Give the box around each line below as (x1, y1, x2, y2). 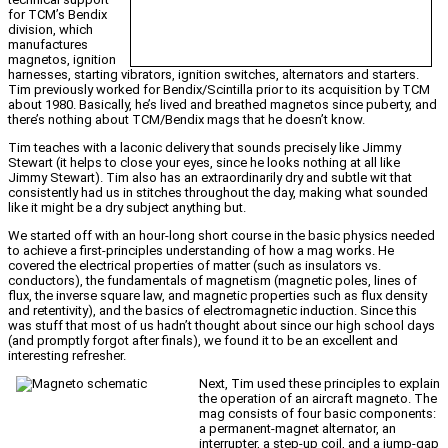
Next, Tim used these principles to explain (199, 376, 440, 392)
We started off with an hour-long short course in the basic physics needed (8, 228, 435, 244)
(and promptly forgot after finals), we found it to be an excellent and (8, 333, 398, 349)
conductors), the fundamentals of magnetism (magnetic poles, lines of (8, 273, 417, 289)
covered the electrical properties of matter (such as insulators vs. (8, 258, 381, 274)
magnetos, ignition (8, 52, 116, 68)
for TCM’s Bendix (8, 7, 107, 23)
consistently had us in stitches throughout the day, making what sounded (8, 185, 428, 201)
